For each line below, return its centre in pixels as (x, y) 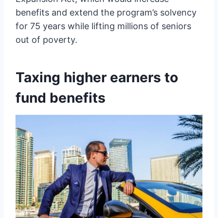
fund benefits (61, 98)
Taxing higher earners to (97, 77)
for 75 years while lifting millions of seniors (103, 26)
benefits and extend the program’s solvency (106, 12)
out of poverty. (46, 39)
